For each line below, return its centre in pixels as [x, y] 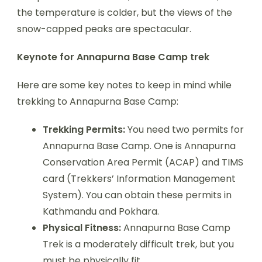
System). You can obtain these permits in [137, 195]
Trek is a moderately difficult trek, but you [138, 244]
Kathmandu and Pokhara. [101, 211]
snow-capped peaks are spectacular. [104, 29]
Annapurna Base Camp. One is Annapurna [139, 146]
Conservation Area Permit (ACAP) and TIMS [143, 162]
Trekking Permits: [84, 129]
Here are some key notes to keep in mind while [124, 85]
